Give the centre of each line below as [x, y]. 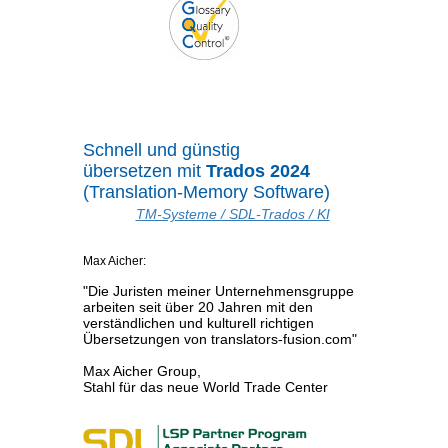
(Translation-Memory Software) [206, 192]
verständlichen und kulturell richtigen [198, 323]
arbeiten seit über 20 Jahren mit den [197, 307]
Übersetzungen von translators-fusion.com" [219, 339]
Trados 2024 [257, 171]
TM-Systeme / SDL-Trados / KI [232, 214]
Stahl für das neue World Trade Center [205, 387]
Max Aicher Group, [141, 371]
